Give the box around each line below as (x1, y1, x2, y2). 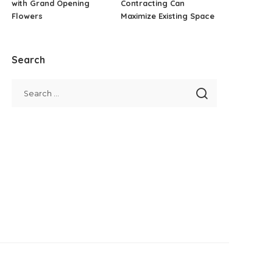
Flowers (12, 10, 43, 21)
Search (12, 53, 46, 66)
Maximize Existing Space (120, 10, 214, 21)
